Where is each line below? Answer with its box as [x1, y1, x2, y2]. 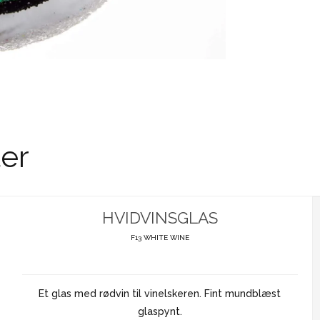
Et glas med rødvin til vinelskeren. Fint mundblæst [39, 288, 281, 300]
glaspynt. [137, 306, 182, 318]
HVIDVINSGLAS [101, 208, 218, 227]
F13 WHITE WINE [130, 234, 189, 242]
